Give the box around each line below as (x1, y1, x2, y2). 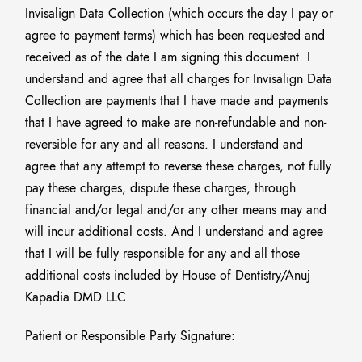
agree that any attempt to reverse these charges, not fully (25, 157, 332, 176)
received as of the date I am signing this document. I (25, 48, 311, 67)
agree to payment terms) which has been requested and (25, 26, 326, 45)
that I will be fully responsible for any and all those (25, 244, 301, 263)
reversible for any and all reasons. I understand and (25, 135, 304, 154)
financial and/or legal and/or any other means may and (25, 200, 327, 220)
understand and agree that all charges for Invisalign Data (25, 69, 333, 89)
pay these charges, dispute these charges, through (25, 179, 297, 198)
